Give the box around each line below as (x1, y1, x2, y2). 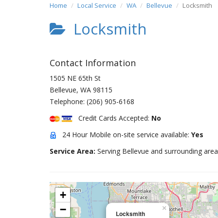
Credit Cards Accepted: (73, 113, 151, 123)
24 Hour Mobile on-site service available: (56, 130, 191, 139)
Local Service (77, 1, 116, 10)
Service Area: (50, 146, 97, 156)
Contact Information (50, 57, 136, 69)
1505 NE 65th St (50, 73, 101, 83)
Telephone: (50, 97, 87, 106)
